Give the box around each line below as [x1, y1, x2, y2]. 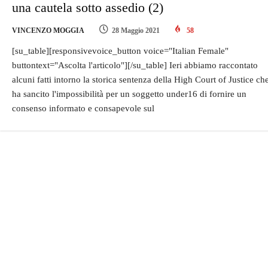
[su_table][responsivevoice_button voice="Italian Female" [12, 46, 229, 56]
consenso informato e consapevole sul [12, 103, 154, 114]
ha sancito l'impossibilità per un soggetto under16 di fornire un [12, 89, 246, 99]
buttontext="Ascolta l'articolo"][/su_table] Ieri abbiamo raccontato [12, 60, 258, 71]
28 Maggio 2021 [112, 26, 160, 35]
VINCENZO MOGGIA [12, 26, 84, 35]
